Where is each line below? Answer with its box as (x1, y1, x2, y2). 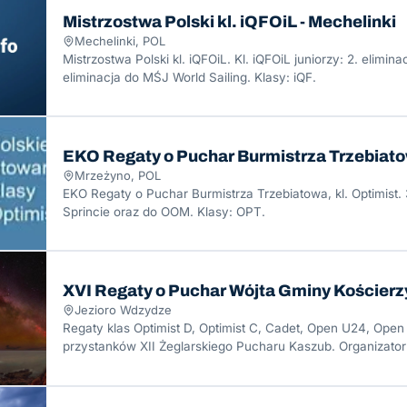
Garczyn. (63, 357, 115, 372)
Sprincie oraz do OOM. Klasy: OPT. (63, 204, 265, 219)
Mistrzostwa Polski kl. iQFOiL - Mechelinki (63, 13, 396, 31)
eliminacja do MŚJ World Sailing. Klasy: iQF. (63, 70, 316, 84)
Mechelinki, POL (74, 34, 165, 48)
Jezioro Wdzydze (74, 303, 172, 318)
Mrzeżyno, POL (74, 168, 161, 183)
